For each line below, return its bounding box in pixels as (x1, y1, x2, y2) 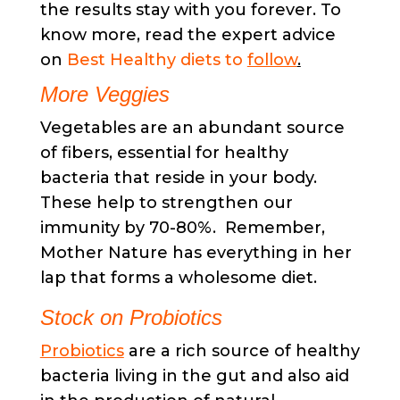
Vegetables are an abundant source (39, 117, 345, 137)
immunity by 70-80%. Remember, (39, 217, 325, 237)
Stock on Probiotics (39, 304, 222, 329)
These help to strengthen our (39, 192, 293, 212)
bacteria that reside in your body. (39, 167, 321, 187)
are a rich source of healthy (123, 340, 360, 361)
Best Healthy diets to (62, 49, 247, 70)
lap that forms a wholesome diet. (39, 267, 317, 287)
